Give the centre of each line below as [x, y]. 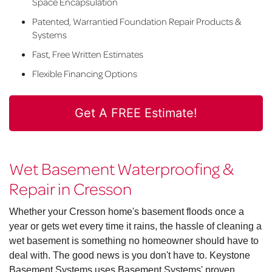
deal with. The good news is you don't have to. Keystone [130, 256]
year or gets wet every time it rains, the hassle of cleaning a [135, 226]
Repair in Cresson [70, 189]
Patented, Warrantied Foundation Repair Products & [136, 22]
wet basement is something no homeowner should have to [134, 241]
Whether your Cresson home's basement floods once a [127, 212]
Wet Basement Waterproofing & [121, 168]
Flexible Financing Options [84, 74]
